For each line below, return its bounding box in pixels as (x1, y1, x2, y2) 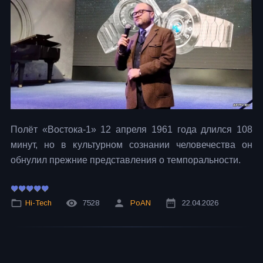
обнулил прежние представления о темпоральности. (11, 155, 241, 166)
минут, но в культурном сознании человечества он (11, 140, 252, 150)
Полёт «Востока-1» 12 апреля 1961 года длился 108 (11, 124, 252, 135)
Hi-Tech (25, 198, 52, 208)
